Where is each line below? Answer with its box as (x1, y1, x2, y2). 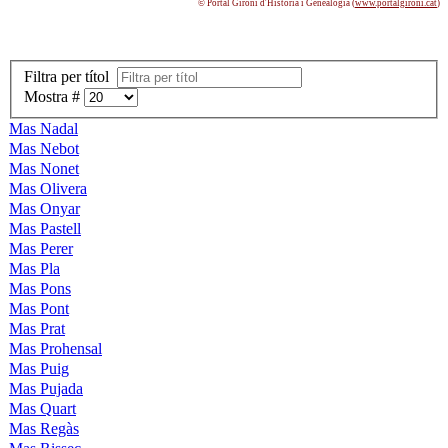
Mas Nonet (9, 160, 79, 178)
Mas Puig (9, 360, 69, 378)
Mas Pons (9, 280, 71, 298)
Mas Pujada (9, 380, 83, 398)
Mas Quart (9, 400, 76, 418)
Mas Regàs (9, 420, 79, 438)
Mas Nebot (9, 140, 79, 158)
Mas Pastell (9, 220, 81, 238)
